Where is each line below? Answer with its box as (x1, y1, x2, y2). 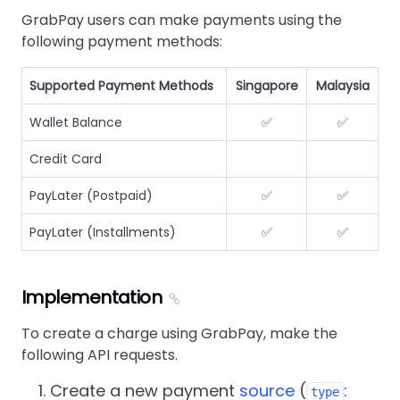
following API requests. (21, 345, 178, 366)
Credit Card (29, 150, 102, 169)
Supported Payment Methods (29, 77, 213, 96)
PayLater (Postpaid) (29, 187, 153, 205)
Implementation (21, 285, 162, 311)
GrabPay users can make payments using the (21, 10, 342, 31)
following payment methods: (21, 31, 222, 53)
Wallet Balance (29, 113, 122, 132)
